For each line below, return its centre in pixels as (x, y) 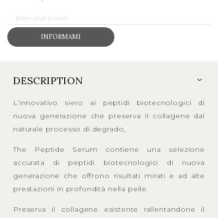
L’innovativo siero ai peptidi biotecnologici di (109, 102)
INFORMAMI (61, 37)
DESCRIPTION (48, 80)
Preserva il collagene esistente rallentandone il (109, 209)
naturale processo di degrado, (70, 129)
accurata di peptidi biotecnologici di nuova (109, 162)
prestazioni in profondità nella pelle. (81, 189)
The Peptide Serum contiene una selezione (109, 149)
